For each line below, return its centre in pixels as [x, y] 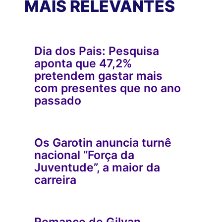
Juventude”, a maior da [97, 167]
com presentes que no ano [108, 88]
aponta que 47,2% [83, 63]
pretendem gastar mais [98, 76]
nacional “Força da [84, 155]
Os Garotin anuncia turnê [103, 142]
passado [58, 100]
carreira [55, 180]
